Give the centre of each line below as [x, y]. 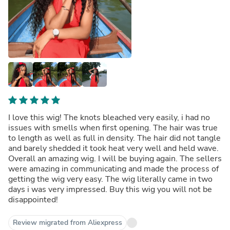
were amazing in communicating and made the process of [113, 169]
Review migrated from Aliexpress [68, 222]
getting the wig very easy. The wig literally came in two [110, 179]
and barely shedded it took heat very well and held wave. [113, 148]
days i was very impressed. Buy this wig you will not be [110, 189]
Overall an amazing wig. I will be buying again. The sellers [115, 158]
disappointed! [33, 199]
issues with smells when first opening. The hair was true [113, 128]
